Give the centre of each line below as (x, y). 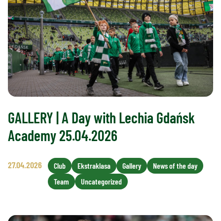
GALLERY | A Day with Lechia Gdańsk (101, 118)
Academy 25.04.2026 (63, 135)
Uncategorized (101, 182)
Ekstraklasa (94, 166)
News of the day (175, 166)
